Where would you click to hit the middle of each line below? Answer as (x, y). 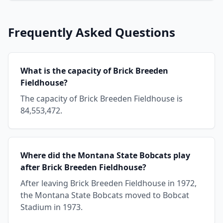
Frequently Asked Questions (92, 32)
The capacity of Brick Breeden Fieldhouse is (102, 99)
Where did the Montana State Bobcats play (105, 155)
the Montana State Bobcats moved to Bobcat (105, 195)
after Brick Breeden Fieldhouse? (83, 167)
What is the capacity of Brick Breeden (94, 71)
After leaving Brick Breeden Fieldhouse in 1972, (109, 183)
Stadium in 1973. (52, 207)
